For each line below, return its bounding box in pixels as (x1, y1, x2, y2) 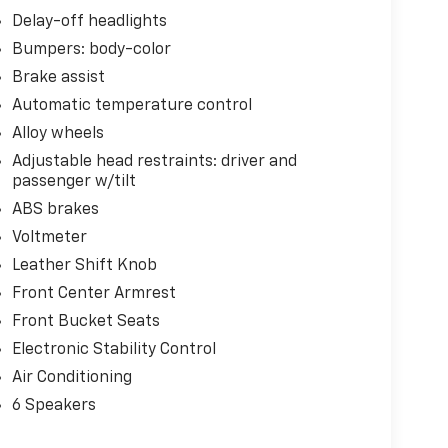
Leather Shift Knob (11, 257, 157, 274)
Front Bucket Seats (11, 313, 160, 330)
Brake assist (11, 69, 105, 86)
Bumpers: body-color (11, 41, 171, 58)
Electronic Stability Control (11, 341, 216, 358)
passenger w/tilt (11, 173, 136, 190)
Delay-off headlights (11, 13, 167, 30)
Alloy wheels (11, 125, 104, 142)
